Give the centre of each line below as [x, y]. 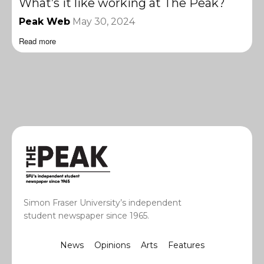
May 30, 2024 [104, 21]
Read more [37, 41]
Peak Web [44, 21]
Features [186, 245]
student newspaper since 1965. [86, 216]
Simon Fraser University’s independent [103, 203]
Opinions [112, 245]
